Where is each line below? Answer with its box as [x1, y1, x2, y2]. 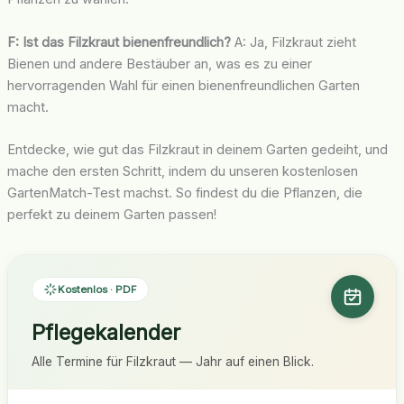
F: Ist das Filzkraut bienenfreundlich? [6, 33, 231, 50]
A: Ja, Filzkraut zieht [230, 33, 356, 50]
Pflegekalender [31, 319, 180, 346]
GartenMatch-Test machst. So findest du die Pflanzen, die [6, 185, 363, 202]
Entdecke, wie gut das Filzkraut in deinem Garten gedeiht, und [6, 142, 388, 159]
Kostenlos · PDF [57, 283, 137, 297]
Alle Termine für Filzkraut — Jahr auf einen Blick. [31, 354, 314, 370]
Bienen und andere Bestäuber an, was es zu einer [6, 55, 312, 72]
